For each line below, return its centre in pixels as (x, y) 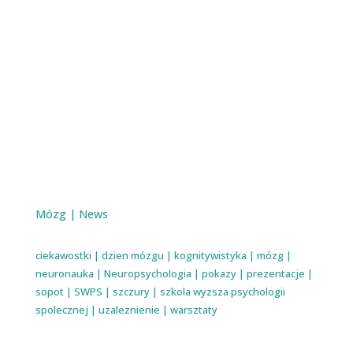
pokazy (219, 273)
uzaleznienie (129, 309)
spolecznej (61, 309)
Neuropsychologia (147, 273)
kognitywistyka (210, 255)
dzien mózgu (132, 255)
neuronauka (64, 273)
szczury (131, 291)
